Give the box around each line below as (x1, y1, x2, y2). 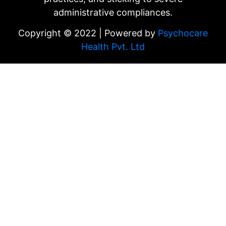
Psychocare (158, 28, 208, 39)
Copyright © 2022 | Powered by (18, 28, 158, 39)
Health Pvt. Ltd (81, 41, 145, 52)
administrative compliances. (53, 7, 173, 18)
